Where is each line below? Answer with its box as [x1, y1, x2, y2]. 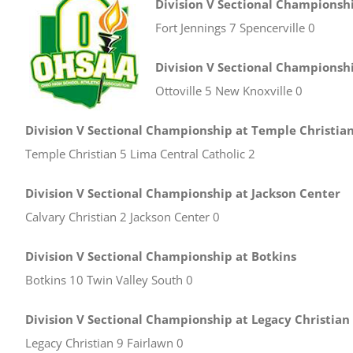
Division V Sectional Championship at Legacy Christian [25, 311, 350, 327]
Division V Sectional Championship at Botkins [25, 248, 296, 264]
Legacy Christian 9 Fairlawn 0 [25, 335, 184, 351]
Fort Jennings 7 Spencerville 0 [155, 20, 315, 35]
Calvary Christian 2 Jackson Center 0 [25, 209, 220, 225]
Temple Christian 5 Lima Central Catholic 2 [25, 146, 255, 162]
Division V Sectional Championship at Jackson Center [25, 185, 340, 201]
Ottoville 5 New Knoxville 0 [155, 83, 303, 98]
